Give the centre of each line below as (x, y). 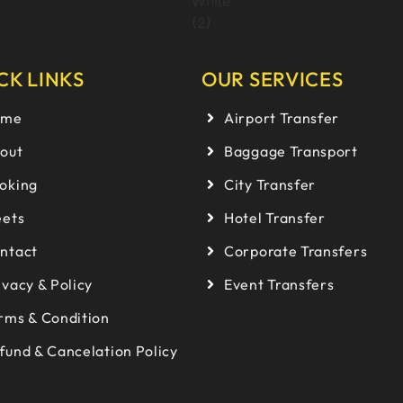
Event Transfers (279, 284)
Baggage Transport (291, 151)
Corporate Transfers (296, 251)
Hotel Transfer (275, 218)
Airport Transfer (282, 118)
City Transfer (270, 184)
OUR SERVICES (273, 79)
